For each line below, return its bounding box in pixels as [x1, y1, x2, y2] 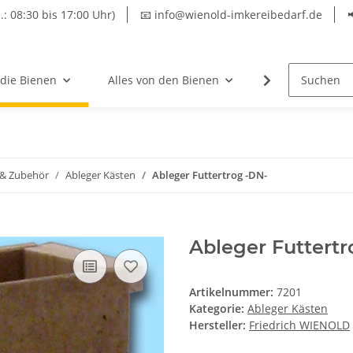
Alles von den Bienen [107, 72, 219, 88]
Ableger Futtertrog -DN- [152, 168, 267, 183]
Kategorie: [189, 301, 247, 317]
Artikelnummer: [189, 284, 277, 300]
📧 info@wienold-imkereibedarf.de [140, 7, 322, 22]
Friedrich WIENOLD [249, 318, 350, 333]
